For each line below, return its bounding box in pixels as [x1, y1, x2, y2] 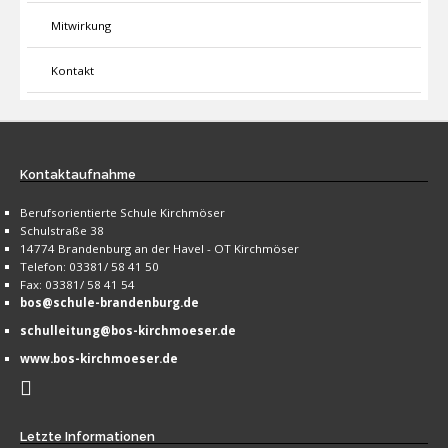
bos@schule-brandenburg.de [20, 295, 199, 310]
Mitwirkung [51, 18, 111, 33]
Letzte [20, 429, 65, 444]
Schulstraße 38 [20, 223, 104, 238]
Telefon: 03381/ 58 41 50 [20, 259, 159, 274]
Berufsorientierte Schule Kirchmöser [20, 205, 225, 220]
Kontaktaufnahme [20, 167, 136, 182]
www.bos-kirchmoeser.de [20, 351, 178, 366]
